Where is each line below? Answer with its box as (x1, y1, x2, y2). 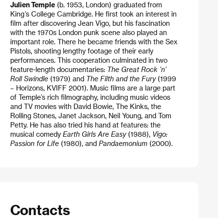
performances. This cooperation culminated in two (10, 56, 167, 65)
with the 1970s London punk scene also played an (10, 28, 167, 37)
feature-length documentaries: (10, 65, 107, 74)
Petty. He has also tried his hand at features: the (10, 121, 161, 129)
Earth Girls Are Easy (62, 130, 126, 139)
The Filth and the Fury (86, 74, 156, 83)
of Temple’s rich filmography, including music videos (10, 93, 170, 102)
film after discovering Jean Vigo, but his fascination (10, 19, 170, 28)
